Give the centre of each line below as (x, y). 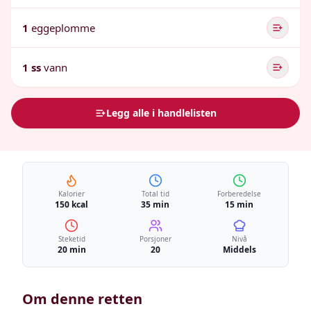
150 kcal (72, 204)
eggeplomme (63, 28)
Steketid (72, 239)
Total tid (155, 194)
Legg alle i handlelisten (161, 113)
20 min (72, 250)
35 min (155, 204)
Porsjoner (155, 239)
